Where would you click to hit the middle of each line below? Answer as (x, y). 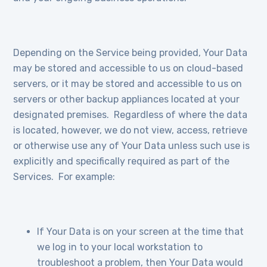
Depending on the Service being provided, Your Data (131, 53)
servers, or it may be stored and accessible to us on (128, 84)
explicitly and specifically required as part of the (122, 161)
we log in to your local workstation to (120, 247)
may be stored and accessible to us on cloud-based (128, 68)
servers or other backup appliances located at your (127, 99)
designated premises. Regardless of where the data (131, 115)
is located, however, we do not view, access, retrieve (131, 130)
